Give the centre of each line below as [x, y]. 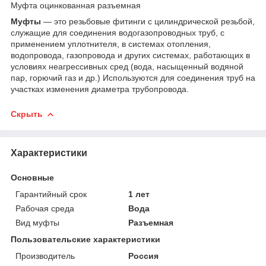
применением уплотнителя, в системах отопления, [111, 44]
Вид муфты [37, 222]
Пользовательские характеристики [85, 239]
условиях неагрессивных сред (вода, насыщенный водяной [127, 66]
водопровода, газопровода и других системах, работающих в [130, 55]
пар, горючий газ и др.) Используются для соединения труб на [133, 77]
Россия [144, 256]
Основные [32, 177]
